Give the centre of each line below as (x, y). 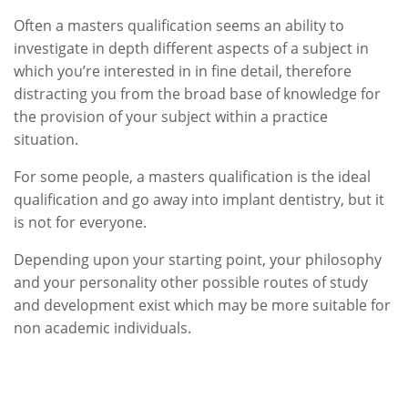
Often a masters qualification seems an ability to (179, 25)
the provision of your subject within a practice (171, 117)
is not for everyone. (80, 222)
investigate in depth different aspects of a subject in (191, 48)
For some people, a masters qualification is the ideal (192, 177)
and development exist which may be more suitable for (202, 305)
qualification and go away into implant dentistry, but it (199, 199)
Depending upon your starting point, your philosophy (198, 260)
